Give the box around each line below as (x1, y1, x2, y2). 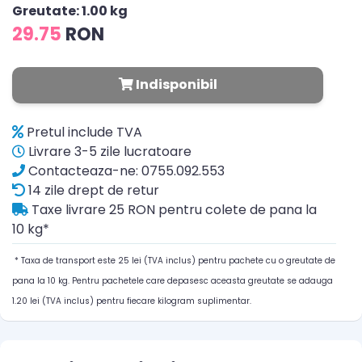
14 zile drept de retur (25, 181, 159, 200)
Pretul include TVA (23, 123, 142, 141)
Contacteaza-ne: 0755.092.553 (25, 162, 225, 180)
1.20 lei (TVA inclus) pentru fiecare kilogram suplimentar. (12, 295, 251, 307)
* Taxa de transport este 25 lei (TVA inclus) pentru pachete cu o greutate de (12, 255, 335, 267)
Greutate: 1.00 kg (12, 2, 128, 20)
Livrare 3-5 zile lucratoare (25, 142, 192, 161)
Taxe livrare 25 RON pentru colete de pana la (28, 200, 317, 219)
